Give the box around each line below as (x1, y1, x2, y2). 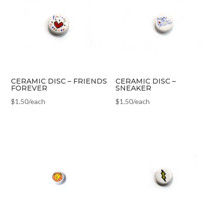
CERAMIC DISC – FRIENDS (11, 76, 108, 86)
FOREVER (11, 83, 48, 93)
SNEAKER (115, 83, 152, 93)
